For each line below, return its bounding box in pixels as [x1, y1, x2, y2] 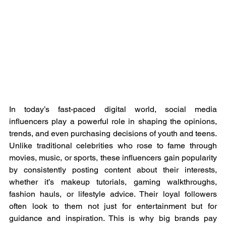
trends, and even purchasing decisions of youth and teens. [9, 128, 217, 138]
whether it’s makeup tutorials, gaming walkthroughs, [9, 177, 217, 187]
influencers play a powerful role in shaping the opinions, [9, 116, 217, 126]
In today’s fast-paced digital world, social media [9, 104, 217, 114]
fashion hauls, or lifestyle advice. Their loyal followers [9, 189, 217, 199]
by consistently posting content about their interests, [9, 164, 217, 175]
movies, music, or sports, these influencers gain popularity [9, 152, 217, 162]
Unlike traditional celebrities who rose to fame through [9, 140, 217, 150]
